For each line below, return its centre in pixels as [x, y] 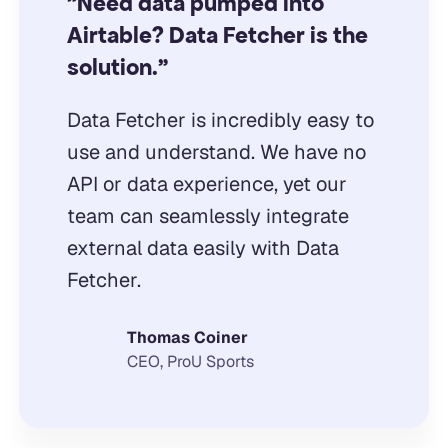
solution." [117, 67]
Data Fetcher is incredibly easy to [220, 119]
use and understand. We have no [216, 151]
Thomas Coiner [187, 337]
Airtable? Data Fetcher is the [217, 35]
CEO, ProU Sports [190, 361]
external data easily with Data [202, 247]
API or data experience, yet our [206, 183]
